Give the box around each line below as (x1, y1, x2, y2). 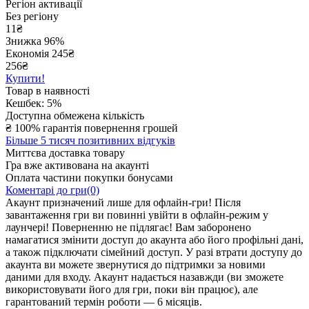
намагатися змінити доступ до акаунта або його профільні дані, (6, 233, 303, 246)
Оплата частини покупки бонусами (6, 171, 173, 183)
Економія (6, 47, 52, 59)
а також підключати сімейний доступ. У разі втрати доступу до (6, 246, 302, 258)
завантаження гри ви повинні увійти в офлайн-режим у (6, 208, 268, 221)
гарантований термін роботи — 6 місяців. (6, 295, 202, 308)
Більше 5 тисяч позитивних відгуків (6, 134, 175, 146)
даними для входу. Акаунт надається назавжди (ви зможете (6, 270, 283, 283)
